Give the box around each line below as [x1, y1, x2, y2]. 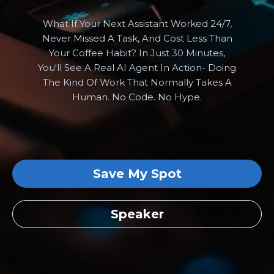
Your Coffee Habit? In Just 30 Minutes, [49, 47, 225, 59]
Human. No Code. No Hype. [72, 91, 202, 103]
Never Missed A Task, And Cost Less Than [42, 32, 232, 44]
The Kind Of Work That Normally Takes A [42, 76, 232, 88]
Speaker [110, 207, 164, 221]
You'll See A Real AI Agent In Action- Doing [38, 62, 236, 73]
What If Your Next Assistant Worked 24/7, [42, 18, 232, 29]
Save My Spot [92, 166, 182, 181]
